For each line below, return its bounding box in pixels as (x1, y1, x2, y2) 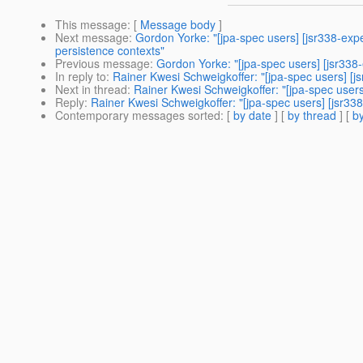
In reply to (55, 68, 106, 85)
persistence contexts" (55, 42, 164, 59)
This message (55, 16, 127, 33)
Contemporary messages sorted (55, 107, 220, 124)
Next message (55, 29, 129, 46)
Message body (140, 16, 216, 33)
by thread (288, 107, 336, 124)
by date (233, 107, 271, 124)
